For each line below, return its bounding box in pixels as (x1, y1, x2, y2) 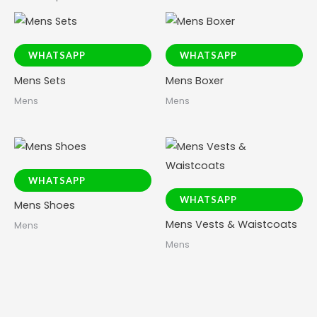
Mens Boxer (166, 73, 224, 88)
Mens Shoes (14, 197, 75, 212)
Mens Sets (14, 73, 66, 88)
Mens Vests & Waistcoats (166, 217, 297, 231)
